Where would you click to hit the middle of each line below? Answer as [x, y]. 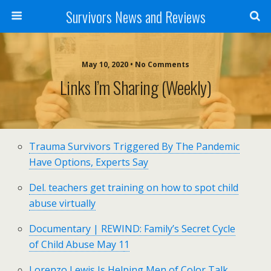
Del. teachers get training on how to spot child [134, 188]
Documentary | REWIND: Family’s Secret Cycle [132, 229]
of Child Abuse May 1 [77, 244]
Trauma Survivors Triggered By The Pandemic [135, 146]
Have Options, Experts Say [89, 162]
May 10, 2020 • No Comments [135, 64]
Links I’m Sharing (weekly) [135, 87]
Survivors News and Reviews [135, 16]
